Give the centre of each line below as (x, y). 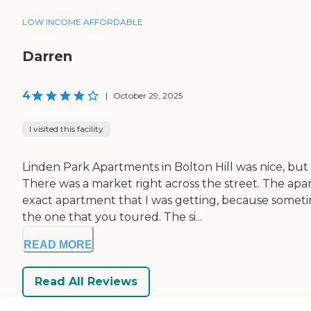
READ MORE (58, 244)
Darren (47, 56)
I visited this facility (66, 128)
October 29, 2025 (148, 95)
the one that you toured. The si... (112, 217)
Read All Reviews (86, 282)
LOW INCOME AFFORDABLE (83, 22)
